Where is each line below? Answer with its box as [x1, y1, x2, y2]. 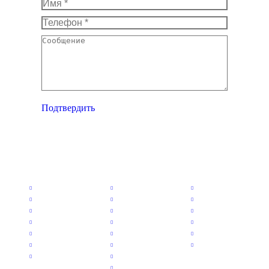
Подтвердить [41, 103, 95, 113]
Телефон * [41, 16, 83, 26]
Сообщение [41, 35, 89, 46]
